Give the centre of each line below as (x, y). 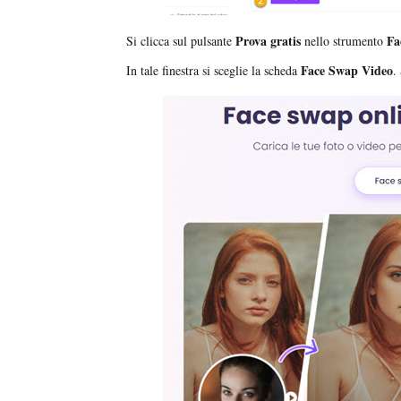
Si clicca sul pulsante (181, 41)
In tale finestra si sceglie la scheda (213, 71)
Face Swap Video (347, 71)
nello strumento (344, 41)
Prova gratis (268, 41)
